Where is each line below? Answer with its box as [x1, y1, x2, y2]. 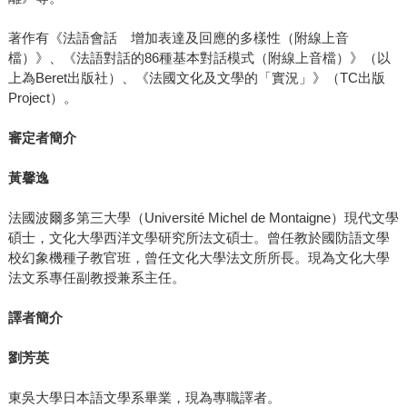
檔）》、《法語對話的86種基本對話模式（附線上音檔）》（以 [7, 50, 391, 66]
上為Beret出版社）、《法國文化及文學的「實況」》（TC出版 [7, 70, 385, 86]
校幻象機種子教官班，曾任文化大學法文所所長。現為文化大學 [7, 250, 390, 266]
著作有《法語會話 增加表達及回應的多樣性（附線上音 [7, 30, 349, 46]
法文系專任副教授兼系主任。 [7, 270, 185, 286]
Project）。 [7, 90, 77, 106]
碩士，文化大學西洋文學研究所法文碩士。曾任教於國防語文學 [7, 230, 390, 246]
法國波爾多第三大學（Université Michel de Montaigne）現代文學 [7, 210, 399, 226]
